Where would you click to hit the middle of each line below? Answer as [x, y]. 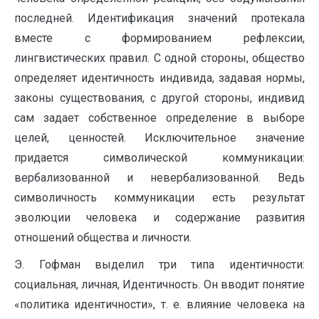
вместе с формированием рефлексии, [159, 38]
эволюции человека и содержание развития [159, 218]
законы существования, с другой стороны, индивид [159, 98]
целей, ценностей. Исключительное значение [159, 138]
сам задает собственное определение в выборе [159, 118]
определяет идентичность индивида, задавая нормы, [159, 78]
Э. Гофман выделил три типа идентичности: [159, 265]
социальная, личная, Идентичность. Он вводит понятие [159, 285]
